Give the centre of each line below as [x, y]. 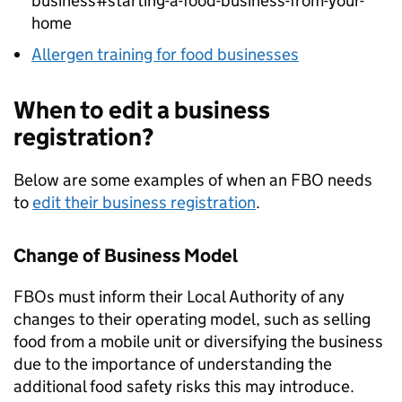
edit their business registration [144, 202]
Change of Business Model [126, 256]
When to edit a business [142, 110]
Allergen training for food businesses [165, 54]
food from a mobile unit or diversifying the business [198, 341]
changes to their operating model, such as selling [192, 319]
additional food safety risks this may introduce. [184, 386]
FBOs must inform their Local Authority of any [179, 297]
